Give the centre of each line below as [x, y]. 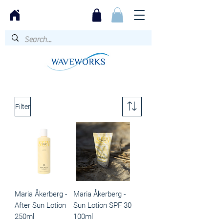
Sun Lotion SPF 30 [102, 206]
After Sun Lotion [40, 206]
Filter [23, 106]
